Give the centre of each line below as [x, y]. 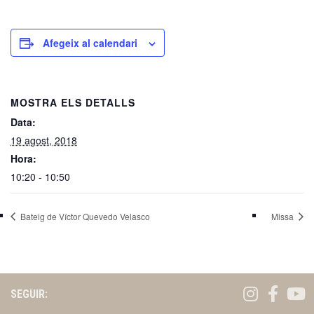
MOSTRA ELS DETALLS [73, 103]
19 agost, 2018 [44, 141]
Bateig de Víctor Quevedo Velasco [84, 216]
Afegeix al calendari [90, 43]
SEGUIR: [29, 294]
